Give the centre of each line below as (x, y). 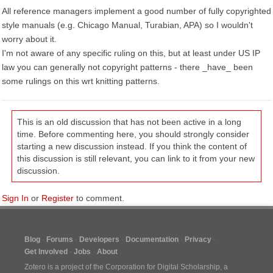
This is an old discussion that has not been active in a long (129, 122)
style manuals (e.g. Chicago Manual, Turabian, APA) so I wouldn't (127, 25)
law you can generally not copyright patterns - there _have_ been (127, 67)
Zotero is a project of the (65, 267)
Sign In (15, 198)
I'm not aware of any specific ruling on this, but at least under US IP (131, 53)
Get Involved (46, 252)
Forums (60, 239)
